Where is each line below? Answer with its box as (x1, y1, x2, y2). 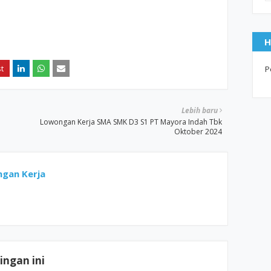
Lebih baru (181, 105, 218, 116)
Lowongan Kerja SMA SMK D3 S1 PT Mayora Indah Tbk (40, 117, 223, 127)
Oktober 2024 (174, 126, 223, 137)
